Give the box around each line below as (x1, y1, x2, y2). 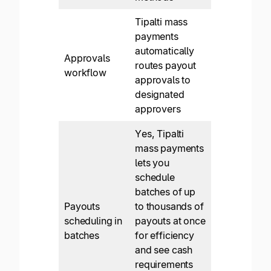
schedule (135, 171, 175, 184)
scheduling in (64, 215, 122, 227)
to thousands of (135, 200, 204, 213)
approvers (135, 103, 183, 116)
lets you (135, 157, 169, 169)
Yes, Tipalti (135, 128, 184, 140)
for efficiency (135, 229, 194, 242)
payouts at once (135, 215, 206, 227)
